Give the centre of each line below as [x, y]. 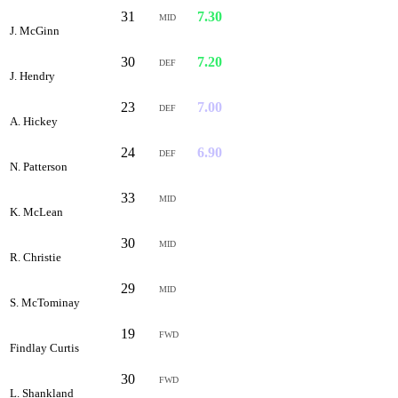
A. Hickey [34, 121]
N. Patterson [39, 166]
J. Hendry [32, 76]
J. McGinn [35, 30]
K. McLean [36, 211]
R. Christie [36, 257]
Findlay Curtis [44, 347]
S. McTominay [45, 302]
